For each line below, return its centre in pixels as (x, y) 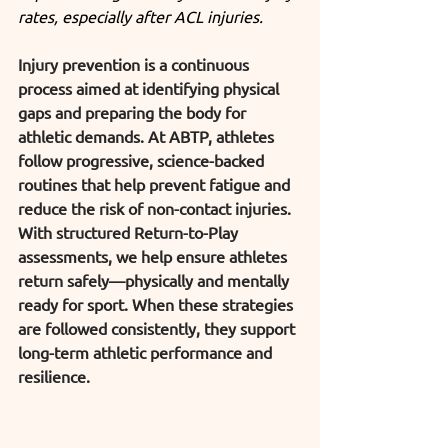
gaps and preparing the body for (134, 111)
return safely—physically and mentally (155, 279)
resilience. (54, 375)
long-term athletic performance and (147, 351)
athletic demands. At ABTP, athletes (148, 135)
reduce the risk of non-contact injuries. (156, 207)
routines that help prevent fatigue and (156, 183)
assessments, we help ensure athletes (154, 255)
